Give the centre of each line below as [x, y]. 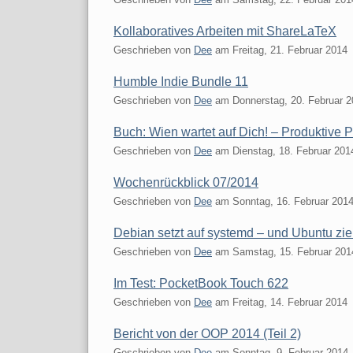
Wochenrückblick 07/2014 [186, 182]
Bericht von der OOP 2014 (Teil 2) [207, 333]
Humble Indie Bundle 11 [181, 81]
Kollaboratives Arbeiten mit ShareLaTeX [225, 31]
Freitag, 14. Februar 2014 [290, 302]
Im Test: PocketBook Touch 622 [201, 283]
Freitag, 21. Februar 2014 [290, 50]
